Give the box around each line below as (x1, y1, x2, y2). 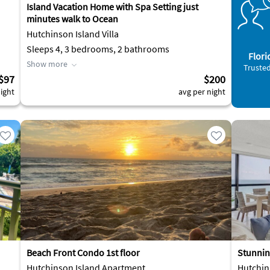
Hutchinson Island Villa (27, 28, 119, 40)
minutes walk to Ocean (27, 13, 118, 25)
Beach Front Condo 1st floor (27, 246, 140, 259)
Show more (27, 58, 67, 69)
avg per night (178, 86, 225, 97)
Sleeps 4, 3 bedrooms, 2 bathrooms (27, 43, 169, 55)
